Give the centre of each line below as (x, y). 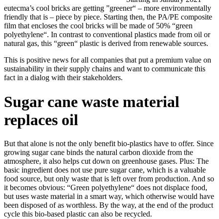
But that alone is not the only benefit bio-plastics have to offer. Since (109, 144)
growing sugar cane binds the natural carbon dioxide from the (99, 153)
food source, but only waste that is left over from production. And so (109, 179)
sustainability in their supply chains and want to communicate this (105, 69)
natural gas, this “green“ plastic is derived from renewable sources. (106, 44)
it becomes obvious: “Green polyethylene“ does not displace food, (106, 188)
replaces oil (41, 120)
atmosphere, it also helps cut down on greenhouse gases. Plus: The (106, 161)
